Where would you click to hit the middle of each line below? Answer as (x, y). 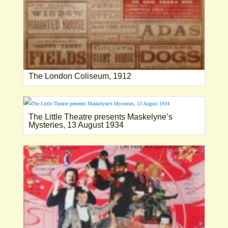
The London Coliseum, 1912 (80, 76)
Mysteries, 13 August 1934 (76, 125)
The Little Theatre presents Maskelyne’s (100, 117)
